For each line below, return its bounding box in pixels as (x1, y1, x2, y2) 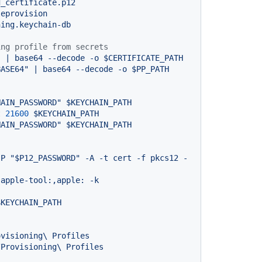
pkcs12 (150, 153, 178, 163)
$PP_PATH (132, 64, 169, 74)
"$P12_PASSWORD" (10, 153, 80, 163)
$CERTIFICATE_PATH (104, 53, 183, 63)
